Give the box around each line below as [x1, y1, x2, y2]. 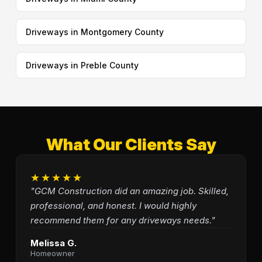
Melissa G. [30, 237, 77, 249]
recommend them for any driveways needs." [30, 215, 215, 226]
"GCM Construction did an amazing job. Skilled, [30, 185, 229, 196]
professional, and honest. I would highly [30, 200, 196, 211]
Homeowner [30, 249, 75, 258]
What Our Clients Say [46, 135, 216, 154]
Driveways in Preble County [25, 60, 139, 70]
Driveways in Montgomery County [25, 27, 164, 37]
